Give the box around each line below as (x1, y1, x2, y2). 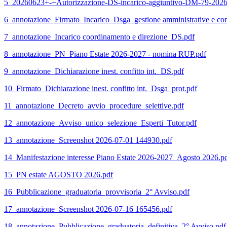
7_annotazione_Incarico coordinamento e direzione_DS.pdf (4, 32, 195, 42)
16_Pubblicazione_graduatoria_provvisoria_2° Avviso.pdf (4, 187, 190, 197)
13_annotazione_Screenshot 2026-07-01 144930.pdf (4, 136, 172, 145)
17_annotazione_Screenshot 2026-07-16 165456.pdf (4, 205, 172, 214)
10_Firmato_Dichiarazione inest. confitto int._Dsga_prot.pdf (4, 84, 197, 93)
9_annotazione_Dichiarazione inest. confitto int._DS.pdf (4, 67, 184, 76)
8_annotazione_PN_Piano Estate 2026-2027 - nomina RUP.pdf (4, 50, 206, 59)
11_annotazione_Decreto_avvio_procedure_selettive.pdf (4, 101, 184, 110)
